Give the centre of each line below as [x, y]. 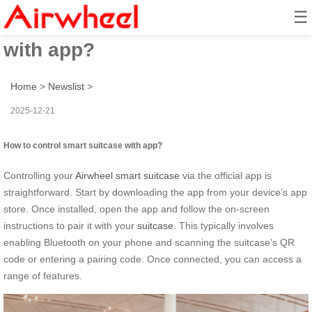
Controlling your [39, 175]
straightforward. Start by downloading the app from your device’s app [155, 192]
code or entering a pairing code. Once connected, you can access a [153, 259]
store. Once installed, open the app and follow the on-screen [136, 209]
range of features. [43, 275]
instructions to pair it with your [70, 225]
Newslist [66, 86]
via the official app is [226, 175]
